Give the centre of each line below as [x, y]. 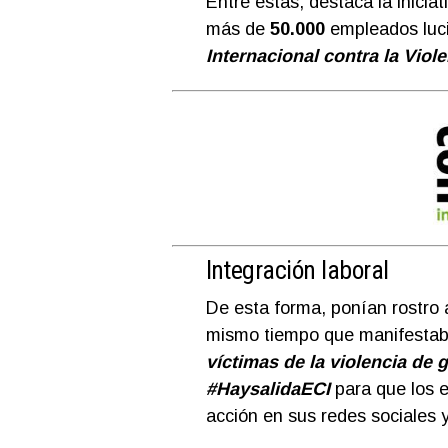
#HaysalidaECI [267, 388]
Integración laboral [297, 269]
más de [237, 28]
